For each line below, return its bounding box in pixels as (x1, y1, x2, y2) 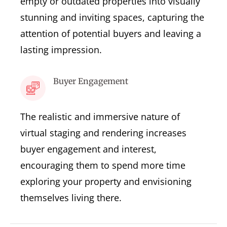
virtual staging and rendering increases (20, 126, 186, 139)
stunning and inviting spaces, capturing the (20, 11, 204, 23)
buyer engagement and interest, (20, 142, 157, 155)
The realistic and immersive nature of (20, 110, 180, 123)
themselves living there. (20, 191, 122, 204)
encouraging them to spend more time (20, 159, 185, 171)
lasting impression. (20, 43, 102, 56)
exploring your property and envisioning (20, 175, 192, 187)
